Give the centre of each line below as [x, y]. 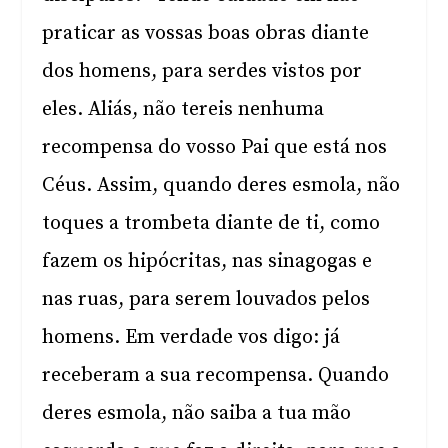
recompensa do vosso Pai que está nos [215, 147]
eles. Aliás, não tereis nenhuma [183, 109]
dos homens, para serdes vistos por [202, 71]
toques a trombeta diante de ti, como [211, 223]
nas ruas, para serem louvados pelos [206, 299]
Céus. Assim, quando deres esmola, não [221, 185]
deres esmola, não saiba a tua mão [197, 413]
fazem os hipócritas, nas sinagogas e [207, 261]
